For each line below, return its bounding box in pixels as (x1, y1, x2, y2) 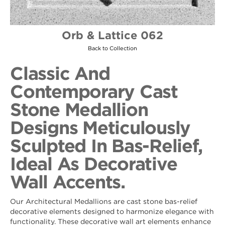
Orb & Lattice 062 (62, 29, 163, 41)
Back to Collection (88, 45, 137, 51)
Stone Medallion (10, 99, 148, 119)
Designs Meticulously (10, 117, 190, 137)
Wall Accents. (10, 171, 125, 191)
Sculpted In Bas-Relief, (10, 135, 202, 155)
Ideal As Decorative (10, 153, 177, 173)
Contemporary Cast (10, 81, 178, 101)
